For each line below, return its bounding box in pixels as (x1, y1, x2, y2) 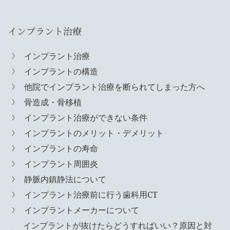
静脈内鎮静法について (24, 173, 106, 185)
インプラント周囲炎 (24, 158, 98, 169)
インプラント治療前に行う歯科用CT (24, 188, 158, 200)
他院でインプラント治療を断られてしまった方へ (24, 81, 205, 92)
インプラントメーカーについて (24, 204, 139, 216)
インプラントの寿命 (24, 142, 98, 154)
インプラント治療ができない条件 (24, 111, 147, 123)
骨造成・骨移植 (24, 96, 82, 108)
